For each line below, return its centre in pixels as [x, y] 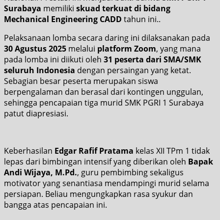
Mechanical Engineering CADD [63, 19]
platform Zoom [127, 48]
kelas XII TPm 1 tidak [172, 151]
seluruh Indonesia [40, 70]
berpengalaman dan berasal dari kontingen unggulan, [104, 92]
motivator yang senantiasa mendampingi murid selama [107, 183]
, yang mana [179, 48]
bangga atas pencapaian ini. [55, 205]
